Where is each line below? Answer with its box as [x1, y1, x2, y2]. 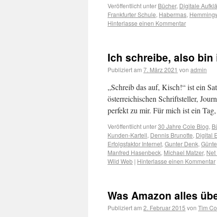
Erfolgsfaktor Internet [108, 139, 162, 148]
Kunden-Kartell [108, 131, 147, 139]
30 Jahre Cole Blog [158, 122, 209, 130]
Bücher [158, 1, 176, 10]
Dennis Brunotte [150, 131, 193, 139]
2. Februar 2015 [143, 203, 186, 212]
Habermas [159, 10, 186, 18]
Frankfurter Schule [108, 10, 156, 18]
